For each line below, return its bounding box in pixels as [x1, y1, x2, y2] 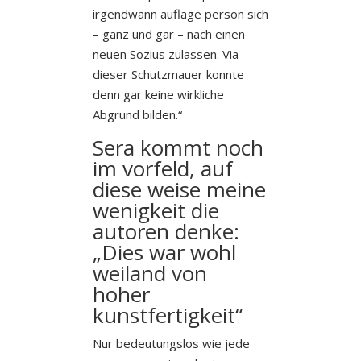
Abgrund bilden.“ [92, 106, 182, 122]
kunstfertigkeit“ [92, 300, 243, 330]
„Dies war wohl [92, 237, 236, 267]
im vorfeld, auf [92, 153, 233, 183]
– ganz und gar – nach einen [92, 25, 245, 42]
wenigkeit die [92, 195, 219, 225]
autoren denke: [92, 216, 239, 246]
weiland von [92, 258, 207, 288]
